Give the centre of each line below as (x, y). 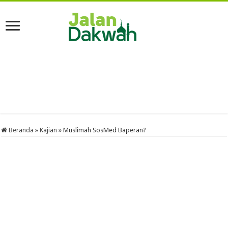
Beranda (21, 130)
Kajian (49, 130)
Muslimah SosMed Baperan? (105, 130)
